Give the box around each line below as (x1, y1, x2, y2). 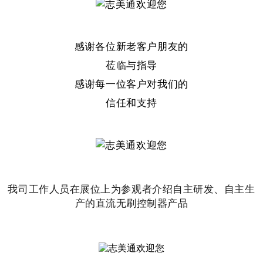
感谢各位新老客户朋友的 (75, 39, 188, 53)
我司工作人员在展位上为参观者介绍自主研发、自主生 (8, 181, 255, 195)
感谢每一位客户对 (75, 76, 157, 90)
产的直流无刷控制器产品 (75, 195, 188, 210)
